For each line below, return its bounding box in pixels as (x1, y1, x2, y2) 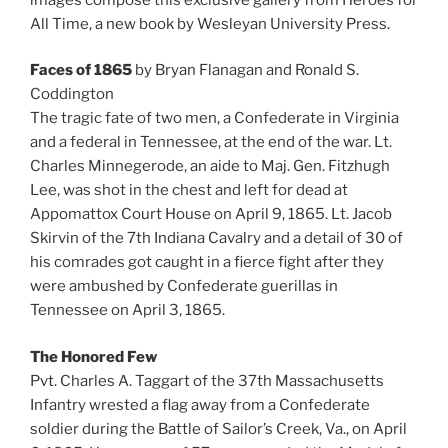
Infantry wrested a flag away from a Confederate (30, 395, 370, 414)
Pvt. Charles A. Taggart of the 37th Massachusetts (30, 371, 384, 390)
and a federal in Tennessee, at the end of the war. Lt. (30, 133, 392, 152)
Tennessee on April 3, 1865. (30, 301, 225, 320)
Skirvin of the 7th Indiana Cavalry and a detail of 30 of (30, 229, 403, 248)
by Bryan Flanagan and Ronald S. (132, 61, 359, 80)
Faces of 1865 (30, 61, 132, 80)
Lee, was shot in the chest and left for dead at (30, 181, 348, 200)
